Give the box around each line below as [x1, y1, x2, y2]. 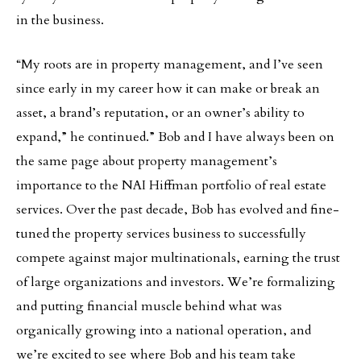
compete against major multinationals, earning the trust [16, 249, 340, 267]
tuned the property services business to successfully [16, 225, 306, 243]
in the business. [16, 11, 104, 29]
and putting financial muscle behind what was [16, 297, 282, 315]
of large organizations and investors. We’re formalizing [16, 273, 335, 291]
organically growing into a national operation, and [16, 322, 311, 339]
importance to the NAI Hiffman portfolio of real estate [16, 176, 326, 194]
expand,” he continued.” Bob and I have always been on [16, 128, 334, 146]
